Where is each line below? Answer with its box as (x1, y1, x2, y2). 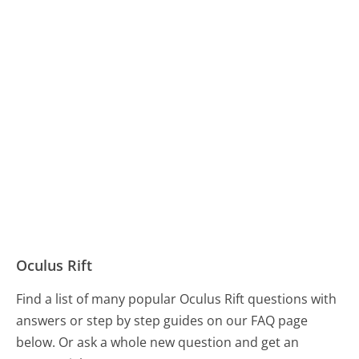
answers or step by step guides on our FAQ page (16, 311, 309, 329)
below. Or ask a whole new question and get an (16, 333, 300, 351)
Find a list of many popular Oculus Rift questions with (16, 289, 337, 308)
